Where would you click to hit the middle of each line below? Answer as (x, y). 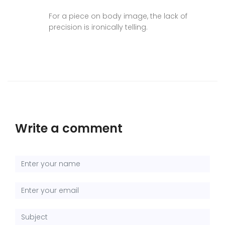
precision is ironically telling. (98, 27)
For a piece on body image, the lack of (118, 16)
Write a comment (69, 128)
